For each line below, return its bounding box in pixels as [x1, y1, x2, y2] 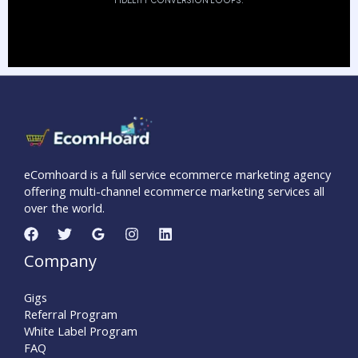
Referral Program [24, 306, 117, 323]
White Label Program [24, 323, 137, 340]
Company [24, 250, 97, 272]
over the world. [24, 200, 105, 217]
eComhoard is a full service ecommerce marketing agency [24, 166, 331, 183]
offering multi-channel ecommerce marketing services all [24, 183, 324, 200]
